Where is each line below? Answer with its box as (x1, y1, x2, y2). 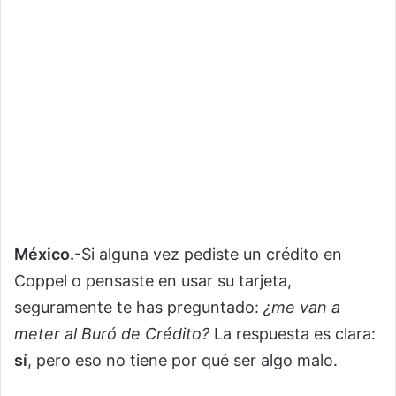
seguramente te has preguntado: (14, 297, 263, 316)
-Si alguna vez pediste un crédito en (74, 244, 342, 263)
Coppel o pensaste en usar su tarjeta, (14, 270, 292, 290)
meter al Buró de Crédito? (14, 324, 209, 343)
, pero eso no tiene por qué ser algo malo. (27, 350, 338, 369)
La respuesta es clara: (209, 324, 376, 343)
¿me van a (263, 297, 340, 316)
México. (14, 244, 74, 263)
